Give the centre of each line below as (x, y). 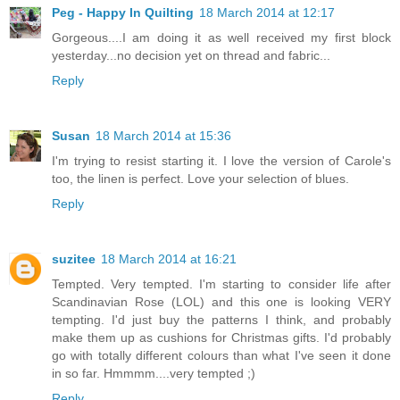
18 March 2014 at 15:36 (163, 136)
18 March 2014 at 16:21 (169, 259)
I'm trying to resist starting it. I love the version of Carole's (221, 161)
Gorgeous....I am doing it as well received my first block (221, 38)
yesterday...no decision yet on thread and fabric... (191, 56)
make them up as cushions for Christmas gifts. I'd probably (221, 338)
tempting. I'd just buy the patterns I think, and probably (221, 320)
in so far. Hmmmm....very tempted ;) (154, 374)
